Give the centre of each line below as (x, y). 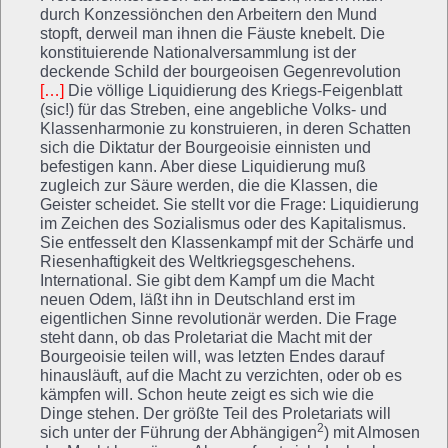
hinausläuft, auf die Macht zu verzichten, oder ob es (221, 375)
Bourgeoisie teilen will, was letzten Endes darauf (212, 356)
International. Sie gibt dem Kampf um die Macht (207, 280)
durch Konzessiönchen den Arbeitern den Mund (208, 14)
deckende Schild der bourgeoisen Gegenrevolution (220, 71)
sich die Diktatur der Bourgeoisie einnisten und (205, 147)
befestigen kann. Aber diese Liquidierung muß (203, 166)
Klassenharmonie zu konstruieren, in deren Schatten (225, 128)
